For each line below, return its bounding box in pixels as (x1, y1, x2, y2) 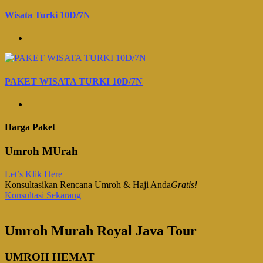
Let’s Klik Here (5, 169, 62, 180)
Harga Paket (5, 122, 55, 133)
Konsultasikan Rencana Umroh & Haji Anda (5, 180, 171, 190)
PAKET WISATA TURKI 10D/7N (5, 76, 143, 86)
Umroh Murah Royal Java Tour (5, 223, 197, 239)
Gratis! (171, 180, 197, 190)
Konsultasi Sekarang (5, 190, 81, 201)
